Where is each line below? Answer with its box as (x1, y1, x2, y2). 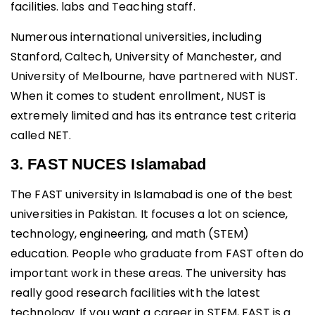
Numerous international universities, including (11, 28, 262, 45)
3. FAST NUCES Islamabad (11, 155, 207, 174)
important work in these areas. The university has (11, 265, 286, 282)
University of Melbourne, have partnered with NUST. (11, 67, 298, 84)
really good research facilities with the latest (11, 285, 260, 302)
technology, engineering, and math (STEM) (11, 226, 250, 243)
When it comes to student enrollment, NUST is (11, 87, 266, 104)
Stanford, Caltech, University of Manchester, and (11, 48, 281, 65)
